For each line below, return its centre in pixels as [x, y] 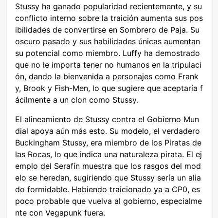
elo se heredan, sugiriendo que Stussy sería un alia [108, 178]
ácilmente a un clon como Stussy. [77, 100]
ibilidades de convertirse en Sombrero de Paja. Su [107, 30]
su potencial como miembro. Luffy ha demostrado [108, 53]
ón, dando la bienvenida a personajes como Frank [107, 77]
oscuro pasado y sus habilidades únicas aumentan [108, 42]
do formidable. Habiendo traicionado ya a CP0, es [108, 190]
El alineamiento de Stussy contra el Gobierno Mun [107, 119]
